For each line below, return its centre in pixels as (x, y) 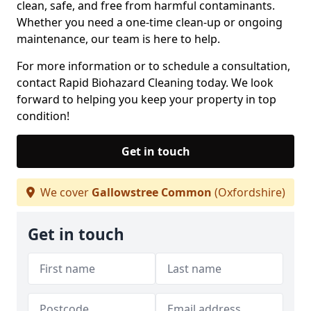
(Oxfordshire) (248, 192)
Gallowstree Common (151, 192)
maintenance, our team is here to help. (118, 39)
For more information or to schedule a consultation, (153, 66)
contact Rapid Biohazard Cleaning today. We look (145, 83)
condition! (43, 116)
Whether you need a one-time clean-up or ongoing (150, 22)
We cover (64, 192)
